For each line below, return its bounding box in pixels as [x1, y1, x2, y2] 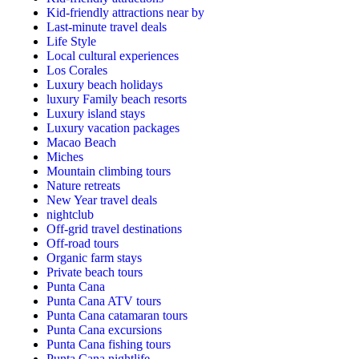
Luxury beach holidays [46, 78, 163, 92]
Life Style [46, 34, 96, 49]
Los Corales [46, 63, 107, 78]
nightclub [46, 208, 94, 222]
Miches [46, 150, 83, 164]
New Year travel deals [46, 193, 157, 208]
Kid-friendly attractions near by [46, 6, 204, 20]
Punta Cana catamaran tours [46, 309, 188, 323]
